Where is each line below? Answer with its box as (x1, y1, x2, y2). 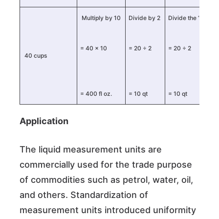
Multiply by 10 (80, 14, 122, 22)
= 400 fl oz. (80, 89, 112, 97)
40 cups (23, 51, 47, 59)
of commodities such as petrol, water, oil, (20, 174, 193, 185)
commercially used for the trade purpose (20, 159, 192, 170)
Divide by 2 (129, 14, 162, 22)
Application (20, 115, 68, 126)
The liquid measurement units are (20, 144, 162, 154)
